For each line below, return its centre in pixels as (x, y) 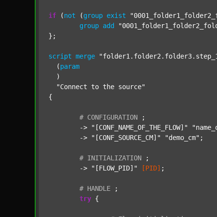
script (60, 56)
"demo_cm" (182, 138)
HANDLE (99, 188)
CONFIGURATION (112, 117)
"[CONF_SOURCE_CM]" (126, 138)
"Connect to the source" (101, 87)
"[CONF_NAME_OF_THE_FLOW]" (139, 127)
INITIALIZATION (114, 158)
